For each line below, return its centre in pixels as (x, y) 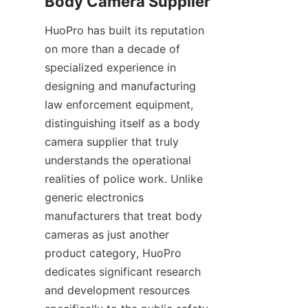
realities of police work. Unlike (124, 179)
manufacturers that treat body (123, 216)
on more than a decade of (112, 49)
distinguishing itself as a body (122, 123)
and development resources (117, 290)
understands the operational (118, 161)
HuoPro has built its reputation (124, 31)
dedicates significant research (123, 272)
